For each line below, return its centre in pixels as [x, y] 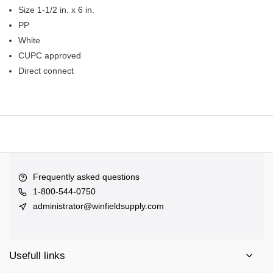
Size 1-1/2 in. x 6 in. [56, 10]
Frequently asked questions [86, 177]
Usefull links [37, 256]
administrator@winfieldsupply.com [98, 206]
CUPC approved [50, 55]
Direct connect [46, 71]
